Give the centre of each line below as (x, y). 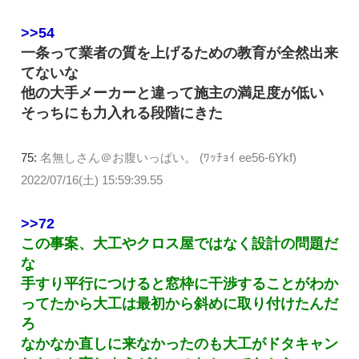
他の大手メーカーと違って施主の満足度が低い (172, 93)
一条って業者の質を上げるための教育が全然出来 (179, 52)
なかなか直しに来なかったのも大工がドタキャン (179, 344)
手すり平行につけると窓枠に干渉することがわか (179, 284)
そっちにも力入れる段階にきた (122, 113)
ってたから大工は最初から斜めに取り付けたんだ (179, 304)
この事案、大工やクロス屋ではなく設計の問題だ (179, 244)
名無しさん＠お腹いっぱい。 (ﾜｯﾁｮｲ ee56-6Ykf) (168, 157)
